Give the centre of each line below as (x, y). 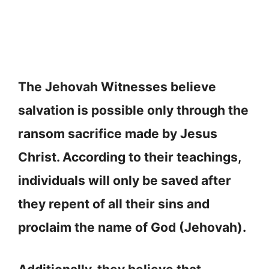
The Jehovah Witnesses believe (117, 86)
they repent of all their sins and (114, 204)
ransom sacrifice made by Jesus (118, 133)
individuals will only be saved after (125, 180)
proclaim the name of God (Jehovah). (132, 227)
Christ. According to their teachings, (129, 157)
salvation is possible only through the (133, 110)
